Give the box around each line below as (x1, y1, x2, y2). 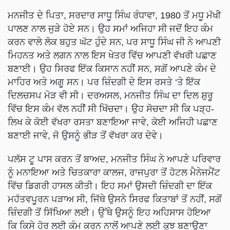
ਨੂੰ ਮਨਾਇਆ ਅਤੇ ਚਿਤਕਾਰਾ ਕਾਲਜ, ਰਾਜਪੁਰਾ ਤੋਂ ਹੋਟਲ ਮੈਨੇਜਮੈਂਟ (8, 167, 220, 178)
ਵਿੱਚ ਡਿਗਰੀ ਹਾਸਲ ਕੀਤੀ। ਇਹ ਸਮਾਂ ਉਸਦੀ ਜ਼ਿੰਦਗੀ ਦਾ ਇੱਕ (8, 181, 212, 191)
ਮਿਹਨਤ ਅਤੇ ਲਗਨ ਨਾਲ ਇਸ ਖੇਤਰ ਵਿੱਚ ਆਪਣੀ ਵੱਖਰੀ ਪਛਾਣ (8, 50, 217, 61)
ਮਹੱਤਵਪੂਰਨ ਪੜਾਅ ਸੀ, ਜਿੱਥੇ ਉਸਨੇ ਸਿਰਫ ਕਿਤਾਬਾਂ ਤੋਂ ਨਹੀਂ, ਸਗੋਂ (8, 194, 222, 205)
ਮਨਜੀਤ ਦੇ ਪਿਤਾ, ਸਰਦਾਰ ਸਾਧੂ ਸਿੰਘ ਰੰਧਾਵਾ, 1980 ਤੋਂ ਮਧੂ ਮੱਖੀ (8, 10, 221, 21)
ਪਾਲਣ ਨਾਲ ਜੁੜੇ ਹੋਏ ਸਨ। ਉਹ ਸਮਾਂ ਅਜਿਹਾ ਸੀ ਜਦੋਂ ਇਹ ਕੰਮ (8, 24, 213, 34)
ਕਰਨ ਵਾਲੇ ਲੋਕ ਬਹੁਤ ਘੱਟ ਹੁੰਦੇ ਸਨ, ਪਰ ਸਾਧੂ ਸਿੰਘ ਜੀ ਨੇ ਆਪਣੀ (8, 37, 221, 48)
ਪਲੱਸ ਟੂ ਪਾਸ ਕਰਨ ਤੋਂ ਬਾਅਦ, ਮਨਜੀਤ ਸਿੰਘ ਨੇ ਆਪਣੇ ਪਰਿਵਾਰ (8, 154, 221, 165)
